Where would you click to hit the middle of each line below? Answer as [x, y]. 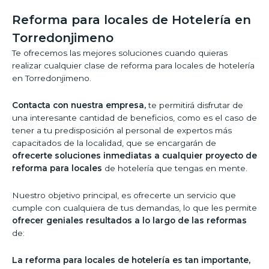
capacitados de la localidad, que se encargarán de [114, 143]
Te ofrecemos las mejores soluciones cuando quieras [120, 53]
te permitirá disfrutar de [195, 105]
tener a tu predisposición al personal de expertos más [122, 131]
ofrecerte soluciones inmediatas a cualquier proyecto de [134, 156]
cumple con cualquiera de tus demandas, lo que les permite [134, 208]
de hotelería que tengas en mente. [175, 168]
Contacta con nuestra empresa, [79, 105]
